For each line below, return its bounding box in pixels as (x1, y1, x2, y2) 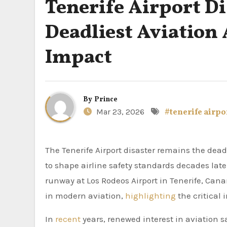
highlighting (125, 191, 178, 201)
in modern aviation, (45, 191, 125, 201)
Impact (45, 45, 112, 71)
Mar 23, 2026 (94, 106, 144, 117)
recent (55, 214, 83, 224)
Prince (94, 94, 118, 104)
